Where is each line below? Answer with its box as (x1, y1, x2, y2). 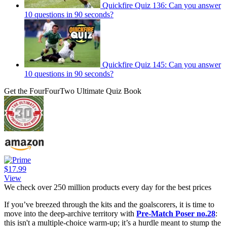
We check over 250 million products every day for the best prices (4, 182, 211, 192)
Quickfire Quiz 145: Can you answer (102, 60, 221, 69)
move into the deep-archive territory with (4, 209, 136, 218)
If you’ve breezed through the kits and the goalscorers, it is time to (4, 200, 214, 209)
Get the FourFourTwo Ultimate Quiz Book (4, 86, 141, 95)
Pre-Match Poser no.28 (136, 209, 215, 218)
